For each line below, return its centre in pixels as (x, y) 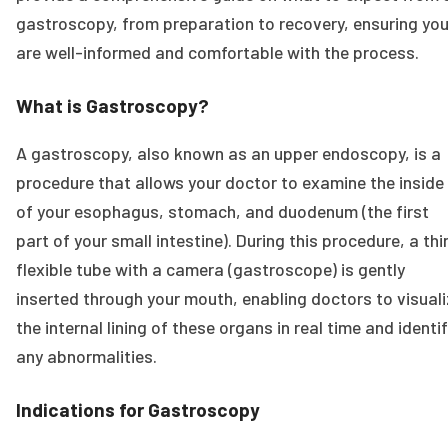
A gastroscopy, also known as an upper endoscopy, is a (228, 152)
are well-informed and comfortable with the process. (217, 52)
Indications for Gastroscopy (138, 409)
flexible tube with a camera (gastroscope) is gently (210, 268)
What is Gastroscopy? (112, 106)
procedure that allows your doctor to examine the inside (230, 181)
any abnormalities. (86, 355)
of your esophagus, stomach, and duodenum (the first (222, 210)
